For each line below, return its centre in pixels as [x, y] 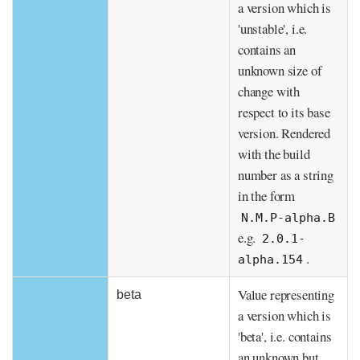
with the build [274, 154]
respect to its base [284, 112]
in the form [267, 196]
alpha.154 [270, 260]
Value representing [286, 295]
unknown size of [280, 71]
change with [269, 92]
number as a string [286, 175]
